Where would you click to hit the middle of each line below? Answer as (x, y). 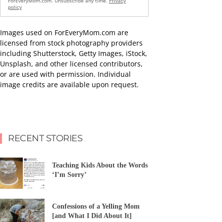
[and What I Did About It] (92, 216)
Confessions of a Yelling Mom (96, 207)
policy (15, 7)
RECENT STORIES (45, 138)
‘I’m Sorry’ (69, 175)
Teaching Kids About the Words (100, 166)
